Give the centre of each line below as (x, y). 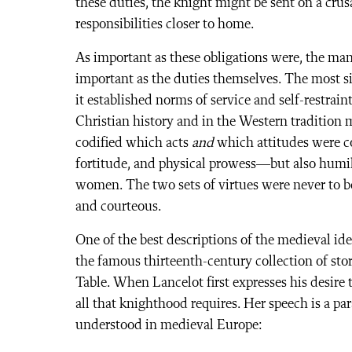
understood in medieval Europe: (169, 325)
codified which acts (134, 143)
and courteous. (119, 207)
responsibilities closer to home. (166, 24)
